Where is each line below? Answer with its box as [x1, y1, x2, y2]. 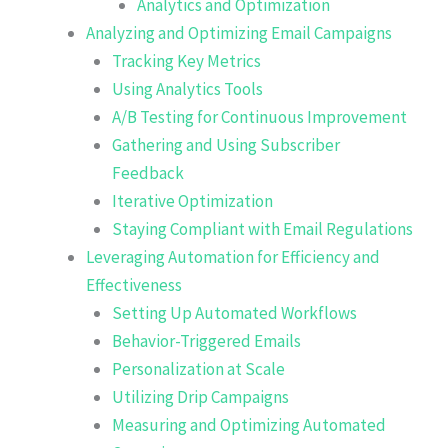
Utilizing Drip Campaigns [111, 385, 289, 408]
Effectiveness [86, 273, 182, 296]
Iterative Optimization [111, 189, 273, 212]
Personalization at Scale [111, 357, 285, 380]
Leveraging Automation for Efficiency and [86, 245, 380, 268]
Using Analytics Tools [111, 77, 263, 100]
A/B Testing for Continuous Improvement [111, 105, 407, 128]
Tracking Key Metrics [111, 49, 261, 72]
